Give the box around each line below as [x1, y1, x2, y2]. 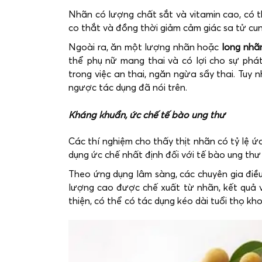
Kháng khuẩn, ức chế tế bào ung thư [68, 111, 225, 120]
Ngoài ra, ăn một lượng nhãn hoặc [68, 43, 222, 53]
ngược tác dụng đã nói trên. [68, 83, 187, 93]
